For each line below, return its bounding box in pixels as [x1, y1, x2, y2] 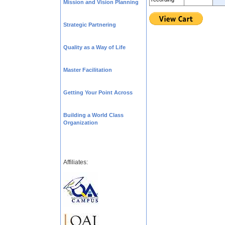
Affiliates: [63, 159, 88, 166]
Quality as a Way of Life [63, 44, 126, 50]
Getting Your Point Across [63, 89, 133, 95]
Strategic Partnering [63, 22, 116, 28]
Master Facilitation [63, 67, 112, 73]
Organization [63, 120, 98, 126]
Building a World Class [63, 112, 124, 118]
